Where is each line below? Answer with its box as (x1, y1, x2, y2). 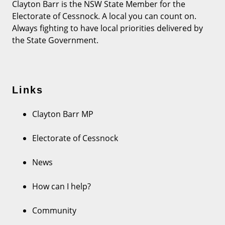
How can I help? (32, 180, 91, 192)
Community (32, 204, 76, 216)
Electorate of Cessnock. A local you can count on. (12, 11, 196, 22)
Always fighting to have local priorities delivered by (12, 23, 203, 34)
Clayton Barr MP (32, 108, 93, 120)
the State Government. (12, 35, 98, 46)
